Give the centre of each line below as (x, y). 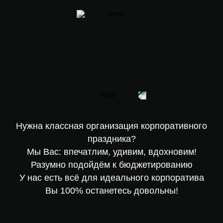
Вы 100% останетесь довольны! (111, 191)
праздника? (111, 139)
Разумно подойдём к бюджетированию (111, 165)
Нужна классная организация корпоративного (111, 126)
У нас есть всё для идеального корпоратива (111, 178)
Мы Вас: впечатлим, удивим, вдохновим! (111, 152)
